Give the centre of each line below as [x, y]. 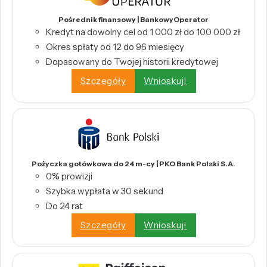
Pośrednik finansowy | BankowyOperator [133, 19]
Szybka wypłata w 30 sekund [105, 191]
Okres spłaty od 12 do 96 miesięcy [115, 46]
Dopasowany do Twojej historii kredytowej [132, 61]
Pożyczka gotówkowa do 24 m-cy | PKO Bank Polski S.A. [133, 163]
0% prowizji [69, 176]
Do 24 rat [64, 206]
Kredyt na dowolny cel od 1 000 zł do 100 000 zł [143, 32]
